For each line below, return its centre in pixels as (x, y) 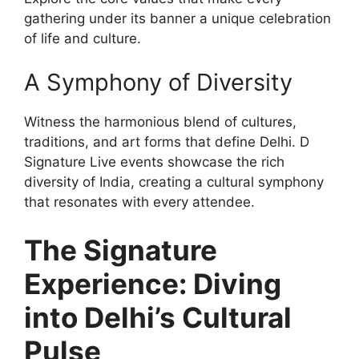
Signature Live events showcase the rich (154, 162)
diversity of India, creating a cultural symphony (174, 182)
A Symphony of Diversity (158, 83)
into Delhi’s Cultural (158, 317)
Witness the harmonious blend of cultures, (160, 122)
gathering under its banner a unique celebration (177, 18)
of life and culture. (83, 38)
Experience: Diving (153, 283)
